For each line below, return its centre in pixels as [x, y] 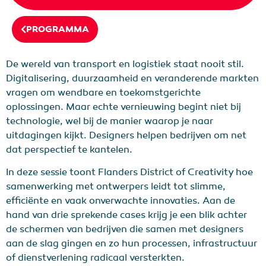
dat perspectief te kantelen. [69, 149]
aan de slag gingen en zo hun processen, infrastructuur [132, 244]
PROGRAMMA [58, 29]
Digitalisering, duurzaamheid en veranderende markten [132, 78]
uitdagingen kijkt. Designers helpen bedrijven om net [126, 135]
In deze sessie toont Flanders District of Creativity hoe [129, 172]
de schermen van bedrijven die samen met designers [125, 229]
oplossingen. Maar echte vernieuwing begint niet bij [123, 107]
